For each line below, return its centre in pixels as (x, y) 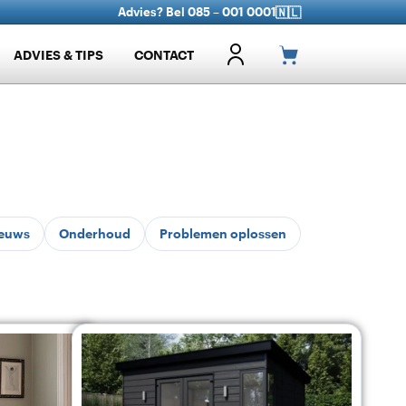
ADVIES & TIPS (58, 54)
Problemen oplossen (223, 233)
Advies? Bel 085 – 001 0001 (197, 12)
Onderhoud (95, 233)
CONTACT (164, 54)
